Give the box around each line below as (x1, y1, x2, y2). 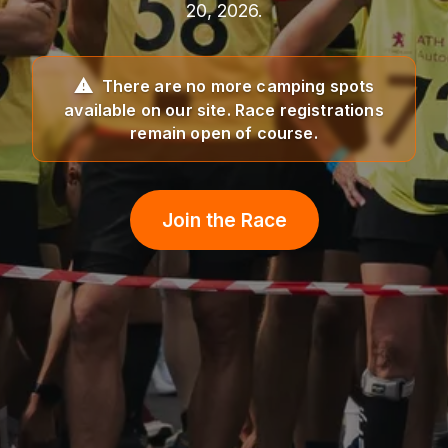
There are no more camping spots (101, 76, 375, 97)
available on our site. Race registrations (64, 100, 384, 121)
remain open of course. (130, 123, 318, 144)
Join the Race (161, 208, 287, 233)
